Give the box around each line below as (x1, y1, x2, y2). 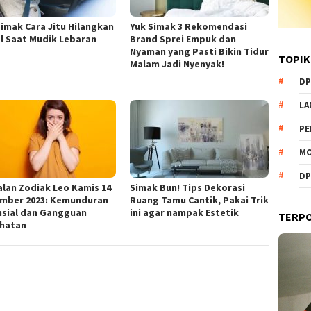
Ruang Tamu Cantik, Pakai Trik (130, 194, 269, 207)
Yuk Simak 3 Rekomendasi (130, 20, 248, 33)
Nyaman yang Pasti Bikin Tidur (130, 45, 269, 58)
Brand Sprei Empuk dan (130, 33, 237, 46)
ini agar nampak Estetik (130, 206, 239, 219)
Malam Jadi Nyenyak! (130, 58, 225, 71)
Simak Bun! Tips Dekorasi (130, 181, 246, 194)
